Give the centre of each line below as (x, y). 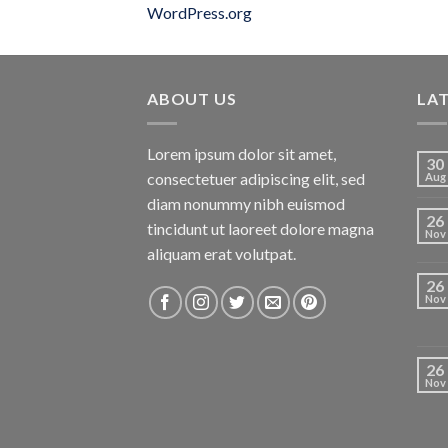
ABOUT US (192, 99)
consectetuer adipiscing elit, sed (256, 178)
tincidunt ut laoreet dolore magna (260, 228)
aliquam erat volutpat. (221, 253)
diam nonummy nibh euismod (246, 203)
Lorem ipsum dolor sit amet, (241, 153)
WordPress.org (199, 13)
